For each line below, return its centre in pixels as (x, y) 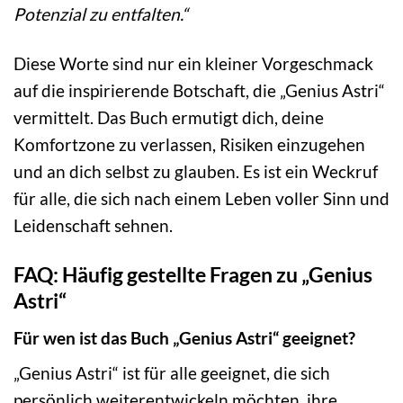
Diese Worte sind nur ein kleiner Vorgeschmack (193, 64)
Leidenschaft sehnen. (93, 226)
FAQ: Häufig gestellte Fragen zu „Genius (193, 275)
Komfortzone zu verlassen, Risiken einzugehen (189, 145)
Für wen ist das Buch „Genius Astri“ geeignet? (184, 337)
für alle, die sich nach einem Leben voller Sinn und (201, 199)
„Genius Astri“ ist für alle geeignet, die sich (172, 373)
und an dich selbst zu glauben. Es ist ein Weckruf (196, 172)
